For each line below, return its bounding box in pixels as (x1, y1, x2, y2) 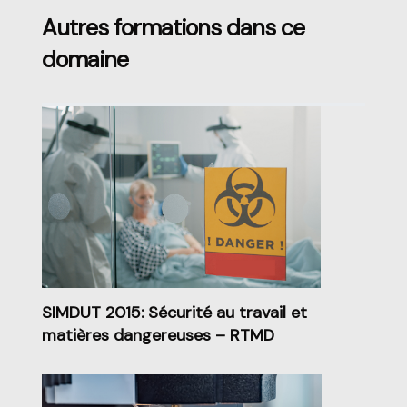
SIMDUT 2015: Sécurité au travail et (42, 302, 307, 324)
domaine (42, 45, 128, 75)
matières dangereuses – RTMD (42, 324, 274, 347)
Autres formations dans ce (42, 13, 304, 44)
